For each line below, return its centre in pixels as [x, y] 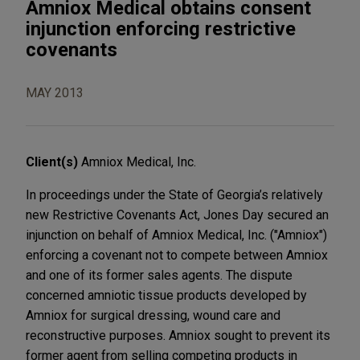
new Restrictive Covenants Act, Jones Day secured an [177, 215]
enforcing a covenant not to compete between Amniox [177, 255]
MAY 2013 [55, 92]
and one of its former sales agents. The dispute [159, 275]
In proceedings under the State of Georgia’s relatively [174, 194]
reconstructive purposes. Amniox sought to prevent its [178, 335]
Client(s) [53, 162]
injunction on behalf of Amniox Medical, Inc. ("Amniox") [176, 235]
